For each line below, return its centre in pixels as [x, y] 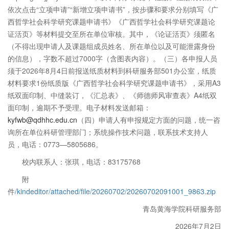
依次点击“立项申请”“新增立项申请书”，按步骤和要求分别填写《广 [113, 9]
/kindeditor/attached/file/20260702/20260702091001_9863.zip [115, 191]
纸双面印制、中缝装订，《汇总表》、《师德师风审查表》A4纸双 [112, 95]
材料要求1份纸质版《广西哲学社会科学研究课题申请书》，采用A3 [114, 83]
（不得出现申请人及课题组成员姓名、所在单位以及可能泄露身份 [111, 46]
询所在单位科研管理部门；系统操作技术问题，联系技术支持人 [108, 132]
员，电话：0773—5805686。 [55, 144]
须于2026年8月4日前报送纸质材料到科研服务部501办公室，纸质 [112, 71]
